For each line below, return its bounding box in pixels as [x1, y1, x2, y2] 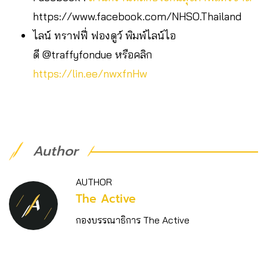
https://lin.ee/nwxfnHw [33, 67, 147, 81]
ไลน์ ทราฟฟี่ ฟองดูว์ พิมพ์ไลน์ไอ [33, 29, 176, 43]
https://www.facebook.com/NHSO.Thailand [33, 10, 241, 24]
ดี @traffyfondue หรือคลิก [33, 48, 152, 62]
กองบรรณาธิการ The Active [76, 214, 190, 226]
